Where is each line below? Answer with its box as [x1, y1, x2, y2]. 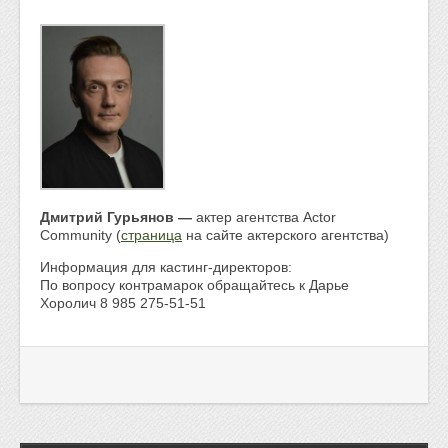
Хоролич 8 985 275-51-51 [40, 295, 206, 312]
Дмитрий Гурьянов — [40, 209, 196, 226]
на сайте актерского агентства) [182, 227, 389, 244]
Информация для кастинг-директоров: [40, 259, 292, 276]
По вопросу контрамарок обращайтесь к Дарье [40, 277, 349, 294]
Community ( [40, 227, 121, 244]
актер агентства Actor [196, 209, 336, 226]
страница [121, 227, 182, 244]
